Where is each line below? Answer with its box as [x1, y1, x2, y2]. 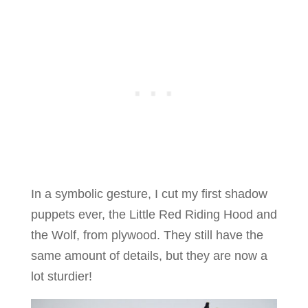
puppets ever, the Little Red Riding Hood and [30, 207, 277, 221]
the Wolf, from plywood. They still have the [30, 228, 263, 242]
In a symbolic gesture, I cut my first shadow [30, 186, 267, 201]
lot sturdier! [30, 269, 92, 283]
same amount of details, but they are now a [30, 248, 267, 263]
